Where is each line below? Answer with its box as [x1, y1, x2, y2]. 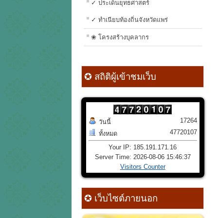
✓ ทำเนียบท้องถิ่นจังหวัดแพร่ [91, 16, 168, 24]
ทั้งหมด [99, 130, 117, 138]
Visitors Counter [120, 163, 165, 171]
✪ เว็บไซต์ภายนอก [82, 193, 158, 204]
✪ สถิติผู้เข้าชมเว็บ [82, 72, 156, 82]
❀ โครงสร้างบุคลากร [91, 34, 149, 41]
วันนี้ [99, 118, 111, 126]
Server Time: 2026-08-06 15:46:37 [94, 153, 191, 161]
